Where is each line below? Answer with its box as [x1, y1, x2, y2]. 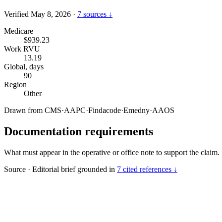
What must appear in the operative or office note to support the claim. [4, 148, 220, 157]
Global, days [4, 62, 44, 71]
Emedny [123, 106, 150, 114]
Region [4, 80, 27, 89]
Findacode [88, 106, 121, 114]
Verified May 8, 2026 [4, 9, 71, 18]
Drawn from [4, 106, 45, 114]
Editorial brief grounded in [30, 165, 117, 173]
